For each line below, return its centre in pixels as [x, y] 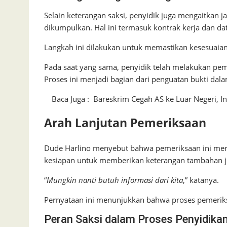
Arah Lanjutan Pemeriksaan [125, 123]
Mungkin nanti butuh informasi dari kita [115, 180]
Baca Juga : [70, 99]
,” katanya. [201, 180]
